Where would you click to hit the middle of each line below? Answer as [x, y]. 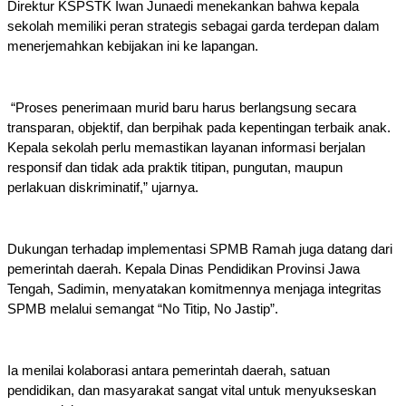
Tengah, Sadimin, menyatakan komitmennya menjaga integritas [194, 290]
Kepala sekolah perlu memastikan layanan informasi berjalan [186, 148]
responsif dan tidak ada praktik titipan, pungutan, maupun [175, 168]
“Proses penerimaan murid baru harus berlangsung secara [182, 108]
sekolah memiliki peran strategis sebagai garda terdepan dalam [193, 27]
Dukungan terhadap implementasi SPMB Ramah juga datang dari [200, 250]
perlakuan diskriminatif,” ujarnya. [103, 188]
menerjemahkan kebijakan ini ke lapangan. [133, 47]
